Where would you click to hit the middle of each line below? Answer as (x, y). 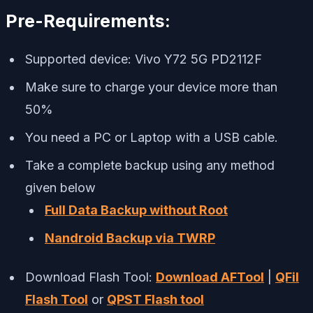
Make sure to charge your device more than (151, 87)
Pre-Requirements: (88, 21)
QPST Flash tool (155, 300)
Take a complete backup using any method (150, 166)
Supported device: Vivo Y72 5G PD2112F (144, 59)
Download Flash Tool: (90, 277)
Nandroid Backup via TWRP (130, 238)
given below (60, 188)
